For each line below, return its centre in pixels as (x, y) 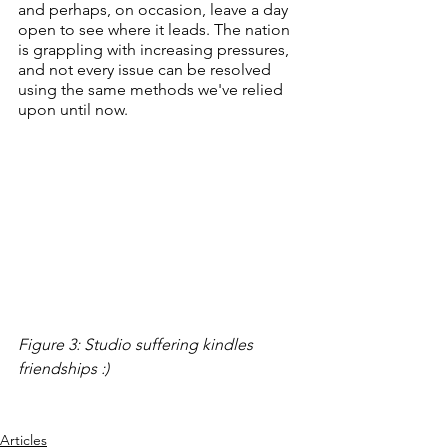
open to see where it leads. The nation (156, 29)
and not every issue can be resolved (146, 69)
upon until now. (73, 109)
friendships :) (63, 369)
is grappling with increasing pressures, (155, 49)
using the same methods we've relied (152, 89)
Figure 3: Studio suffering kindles (137, 345)
